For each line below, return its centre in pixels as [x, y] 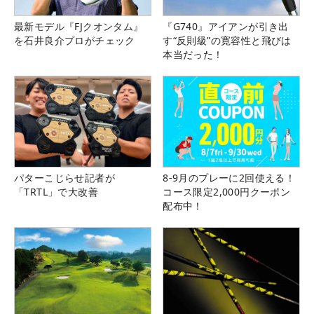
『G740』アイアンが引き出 [226, 26]
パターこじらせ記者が [64, 178]
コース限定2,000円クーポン [227, 192]
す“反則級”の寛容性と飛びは [227, 40]
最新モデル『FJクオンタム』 [79, 26]
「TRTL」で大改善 [56, 192]
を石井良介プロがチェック [75, 40]
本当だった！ [193, 54]
